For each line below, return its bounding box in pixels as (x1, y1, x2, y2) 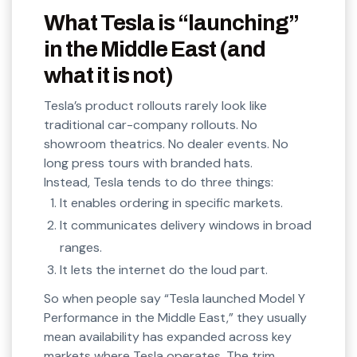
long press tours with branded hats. (44, 155, 253, 172)
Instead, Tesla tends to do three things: (44, 174, 273, 191)
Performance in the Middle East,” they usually (44, 309, 307, 327)
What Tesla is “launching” (44, 10, 299, 36)
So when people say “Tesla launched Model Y (44, 290, 305, 308)
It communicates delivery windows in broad (60, 217, 312, 234)
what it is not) (44, 63, 173, 88)
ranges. (60, 239, 102, 257)
